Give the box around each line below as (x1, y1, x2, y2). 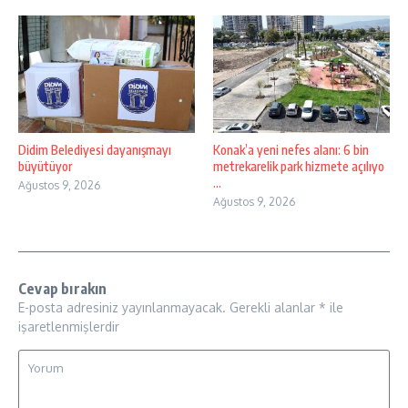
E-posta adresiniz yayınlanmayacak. (18, 300, 226, 316)
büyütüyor (18, 158, 72, 175)
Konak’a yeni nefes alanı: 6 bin (213, 142, 369, 158)
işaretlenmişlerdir (18, 319, 119, 335)
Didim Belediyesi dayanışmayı (18, 142, 171, 158)
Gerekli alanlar (229, 300, 319, 316)
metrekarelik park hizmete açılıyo (213, 158, 384, 175)
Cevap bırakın (18, 280, 107, 299)
